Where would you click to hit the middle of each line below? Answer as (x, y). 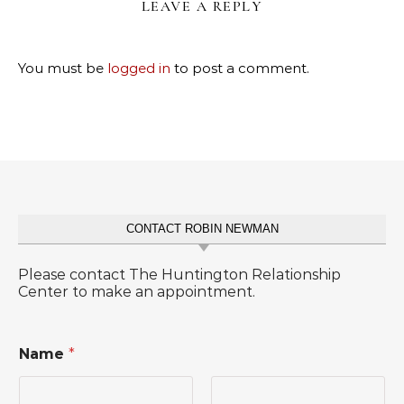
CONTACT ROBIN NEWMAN (202, 229)
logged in (139, 69)
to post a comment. (240, 69)
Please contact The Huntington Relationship (179, 275)
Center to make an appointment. (137, 292)
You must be (63, 69)
